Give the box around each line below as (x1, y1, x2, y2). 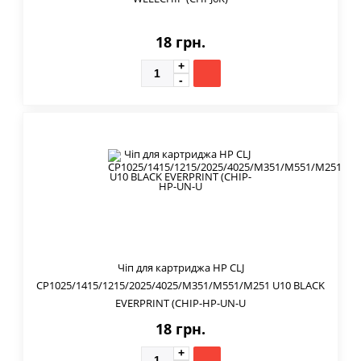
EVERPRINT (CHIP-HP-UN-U (115, 295, 246, 310)
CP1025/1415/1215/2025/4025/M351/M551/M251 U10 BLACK (36, 277, 325, 293)
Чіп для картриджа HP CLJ (117, 259, 244, 275)
